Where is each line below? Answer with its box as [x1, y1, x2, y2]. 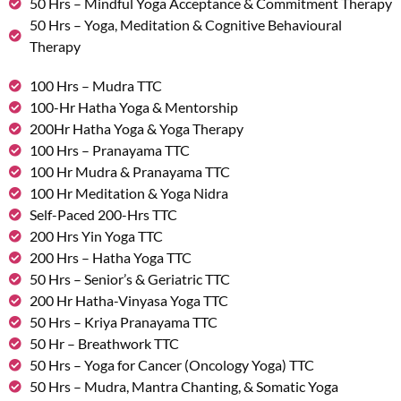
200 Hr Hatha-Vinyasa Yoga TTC [29, 292, 228, 310]
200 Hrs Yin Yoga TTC [29, 227, 163, 245]
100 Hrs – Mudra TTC [29, 77, 162, 95]
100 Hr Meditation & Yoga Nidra [29, 184, 228, 202]
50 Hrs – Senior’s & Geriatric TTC [29, 270, 230, 288]
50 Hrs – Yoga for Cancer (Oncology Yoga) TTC [29, 356, 314, 374]
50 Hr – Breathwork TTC [29, 335, 179, 353]
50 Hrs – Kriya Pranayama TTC [29, 313, 218, 331]
